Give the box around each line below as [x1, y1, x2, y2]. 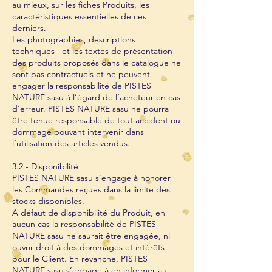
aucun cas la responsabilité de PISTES [12, 219, 156, 229]
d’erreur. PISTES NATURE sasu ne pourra [12, 103, 169, 114]
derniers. [12, 22, 46, 33]
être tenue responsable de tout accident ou [12, 115, 180, 126]
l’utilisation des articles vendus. [12, 138, 130, 149]
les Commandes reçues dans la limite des [12, 184, 170, 195]
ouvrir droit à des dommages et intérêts [12, 242, 165, 253]
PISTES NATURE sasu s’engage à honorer [12, 172, 171, 183]
